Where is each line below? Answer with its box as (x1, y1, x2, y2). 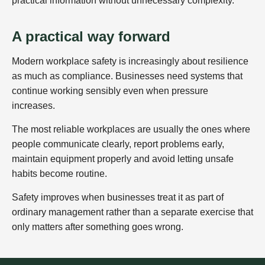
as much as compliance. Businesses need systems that (12, 70, 243, 81)
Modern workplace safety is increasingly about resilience (12, 56, 248, 66)
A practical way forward (12, 28, 170, 44)
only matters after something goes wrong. (12, 221, 183, 232)
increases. (12, 100, 55, 111)
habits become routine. (12, 168, 107, 179)
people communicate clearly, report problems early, (12, 138, 224, 149)
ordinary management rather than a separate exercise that (12, 206, 253, 217)
